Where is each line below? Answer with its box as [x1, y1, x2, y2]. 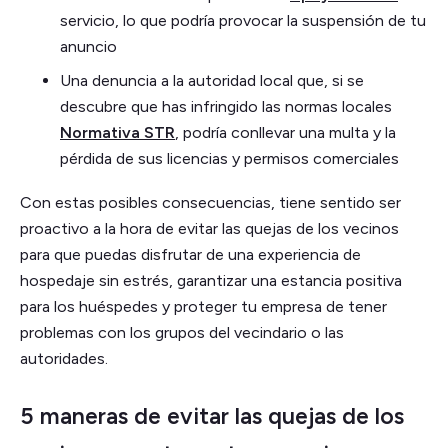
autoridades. [20, 348, 108, 368]
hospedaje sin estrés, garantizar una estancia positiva [20, 270, 402, 290]
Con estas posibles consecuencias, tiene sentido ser [20, 192, 401, 212]
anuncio [60, 36, 117, 56]
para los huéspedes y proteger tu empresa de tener [20, 296, 387, 316]
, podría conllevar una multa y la [175, 122, 396, 142]
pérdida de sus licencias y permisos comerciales [60, 148, 399, 168]
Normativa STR [60, 122, 175, 142]
